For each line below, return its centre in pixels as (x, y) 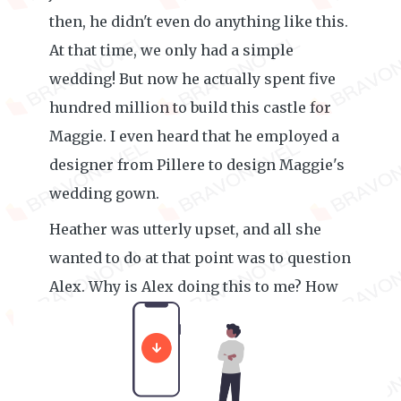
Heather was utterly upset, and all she (185, 229)
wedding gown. (104, 193)
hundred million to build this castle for (190, 107)
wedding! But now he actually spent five (192, 79)
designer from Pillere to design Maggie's (197, 165)
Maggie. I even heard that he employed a (194, 136)
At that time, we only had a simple (171, 50)
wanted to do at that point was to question (200, 258)
